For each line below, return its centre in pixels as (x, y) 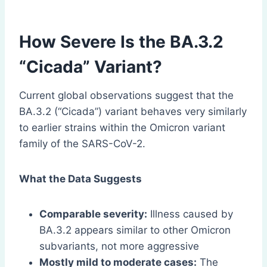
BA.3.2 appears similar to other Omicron (135, 230)
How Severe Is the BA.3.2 (121, 42)
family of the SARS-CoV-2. (82, 144)
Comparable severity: (93, 214)
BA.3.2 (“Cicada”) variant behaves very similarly (133, 112)
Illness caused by (190, 214)
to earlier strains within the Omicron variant (122, 128)
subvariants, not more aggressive (119, 246)
